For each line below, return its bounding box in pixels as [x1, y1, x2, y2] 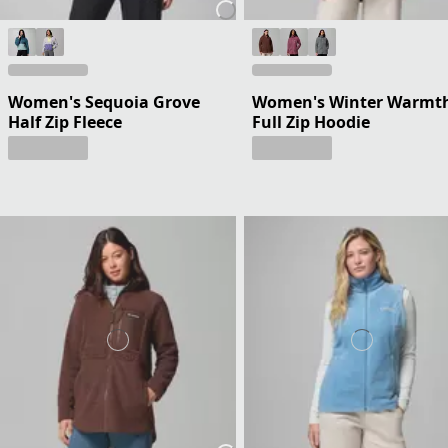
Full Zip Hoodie [252, 110, 370, 133]
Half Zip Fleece [8, 110, 122, 133]
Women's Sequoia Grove [8, 90, 200, 113]
